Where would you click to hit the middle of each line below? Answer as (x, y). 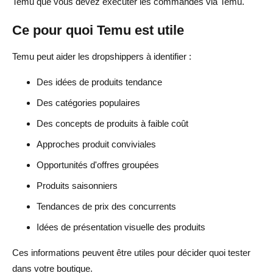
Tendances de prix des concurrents (106, 206)
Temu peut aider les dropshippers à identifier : (102, 56)
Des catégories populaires (88, 102)
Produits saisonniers (77, 185)
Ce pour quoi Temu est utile (98, 30)
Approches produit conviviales (96, 144)
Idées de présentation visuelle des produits (121, 227)
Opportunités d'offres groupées (98, 165)
